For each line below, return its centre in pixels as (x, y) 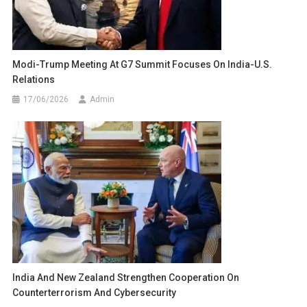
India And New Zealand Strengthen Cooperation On (126, 278)
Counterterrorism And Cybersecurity (95, 293)
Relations (34, 80)
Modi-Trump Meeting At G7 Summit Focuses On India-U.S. (143, 65)
